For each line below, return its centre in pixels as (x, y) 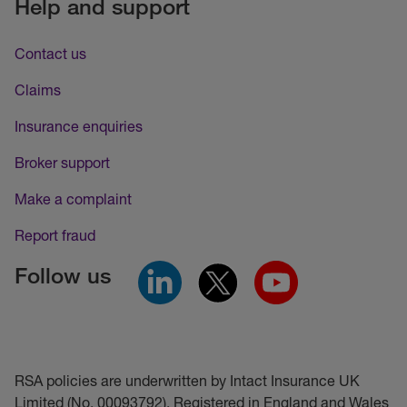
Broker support (62, 163)
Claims (38, 90)
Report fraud (55, 235)
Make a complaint (73, 199)
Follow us (63, 275)
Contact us (50, 54)
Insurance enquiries (79, 126)
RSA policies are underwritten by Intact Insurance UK (187, 381)
